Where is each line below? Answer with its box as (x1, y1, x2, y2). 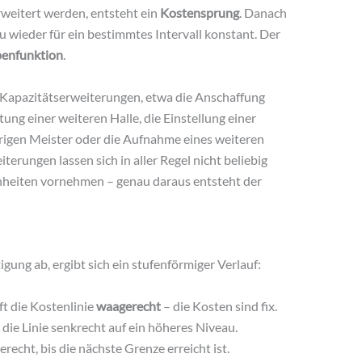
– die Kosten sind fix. (160, 298, 277, 314)
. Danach (238, 5, 287, 21)
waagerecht (95, 298, 161, 314)
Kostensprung (159, 5, 239, 21)
